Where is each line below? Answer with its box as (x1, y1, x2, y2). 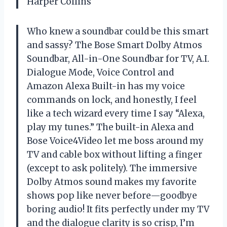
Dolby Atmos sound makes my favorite (27, 176, 197, 187)
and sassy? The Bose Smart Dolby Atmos (27, 39, 202, 51)
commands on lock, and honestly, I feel (27, 94, 197, 105)
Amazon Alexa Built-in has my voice (27, 80, 185, 92)
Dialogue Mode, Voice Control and (27, 66, 174, 78)
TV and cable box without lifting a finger (27, 148, 202, 160)
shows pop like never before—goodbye (27, 190, 197, 201)
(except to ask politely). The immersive (27, 162, 197, 174)
